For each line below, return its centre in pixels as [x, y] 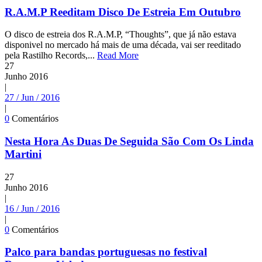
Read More [118, 56]
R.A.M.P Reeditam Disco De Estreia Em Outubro [123, 12]
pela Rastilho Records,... [51, 56]
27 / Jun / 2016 [32, 98]
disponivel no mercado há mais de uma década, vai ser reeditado [123, 45]
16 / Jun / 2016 [32, 208]
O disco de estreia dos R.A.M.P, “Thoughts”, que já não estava [120, 35]
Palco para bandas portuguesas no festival [106, 252]
